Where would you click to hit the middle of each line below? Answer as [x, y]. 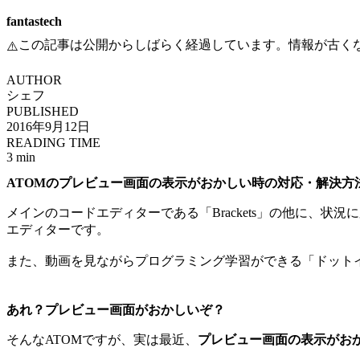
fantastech [34, 21]
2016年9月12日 [48, 127]
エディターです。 [58, 230]
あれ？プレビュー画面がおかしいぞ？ [116, 310]
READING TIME [53, 143]
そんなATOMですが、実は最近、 [102, 340]
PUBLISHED [43, 111]
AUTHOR [34, 80]
